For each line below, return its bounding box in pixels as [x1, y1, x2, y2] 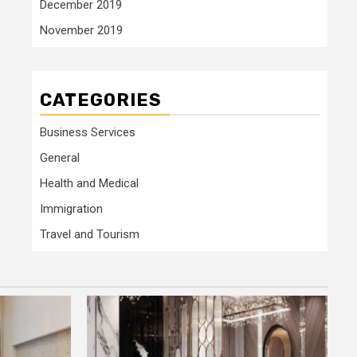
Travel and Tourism [40, 227, 139, 242]
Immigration [40, 202, 103, 217]
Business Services [40, 125, 135, 140]
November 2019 [40, 23, 123, 38]
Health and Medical [40, 176, 139, 191]
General [40, 151, 80, 166]
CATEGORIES [40, 89, 162, 112]
